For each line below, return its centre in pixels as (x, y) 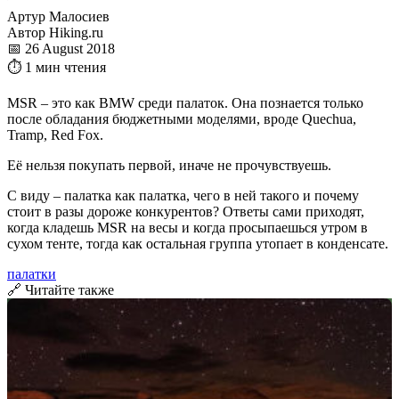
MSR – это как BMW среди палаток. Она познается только (185, 102)
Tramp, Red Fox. (55, 134)
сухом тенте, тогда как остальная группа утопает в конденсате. (198, 243)
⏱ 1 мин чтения (57, 67)
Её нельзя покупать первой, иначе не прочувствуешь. (169, 165)
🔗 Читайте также (61, 289)
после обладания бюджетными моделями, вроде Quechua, (182, 118)
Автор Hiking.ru (55, 32)
